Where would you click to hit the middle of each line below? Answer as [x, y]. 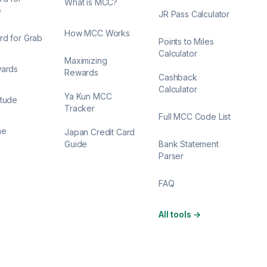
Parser [171, 156]
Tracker [80, 108]
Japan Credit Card [100, 132]
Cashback [178, 77]
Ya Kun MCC [88, 96]
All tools [175, 214]
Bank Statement [189, 144]
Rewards [81, 72]
